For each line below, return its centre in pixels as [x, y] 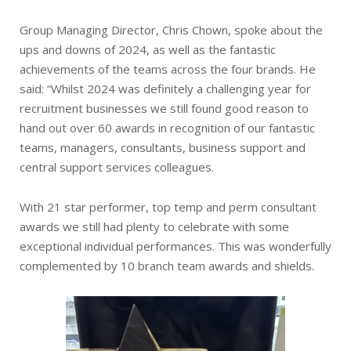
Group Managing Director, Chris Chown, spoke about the [171, 29]
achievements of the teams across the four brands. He [168, 69]
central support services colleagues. [117, 166]
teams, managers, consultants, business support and [163, 147]
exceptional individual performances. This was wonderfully [175, 246]
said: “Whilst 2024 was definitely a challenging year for [165, 88]
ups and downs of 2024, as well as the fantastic [148, 49]
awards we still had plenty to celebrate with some [154, 226]
